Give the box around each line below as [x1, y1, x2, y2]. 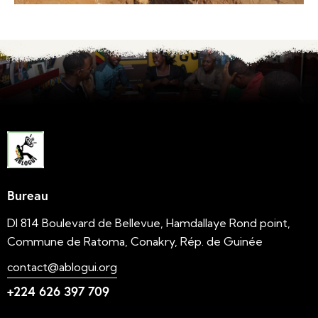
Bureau [7, 187, 48, 204]
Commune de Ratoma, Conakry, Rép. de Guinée [7, 234, 263, 249]
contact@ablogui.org [7, 259, 117, 274]
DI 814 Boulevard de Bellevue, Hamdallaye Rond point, [7, 216, 290, 231]
